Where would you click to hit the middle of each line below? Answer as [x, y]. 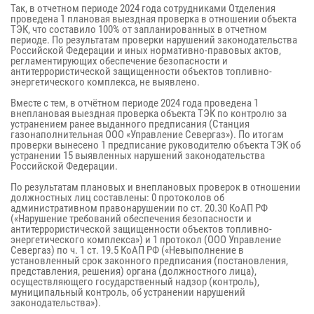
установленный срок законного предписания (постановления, [149, 261]
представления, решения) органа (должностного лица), [134, 271]
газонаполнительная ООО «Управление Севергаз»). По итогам [147, 135]
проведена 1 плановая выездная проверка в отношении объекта [153, 19]
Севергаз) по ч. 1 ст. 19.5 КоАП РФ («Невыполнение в [127, 250]
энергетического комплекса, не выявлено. [105, 82]
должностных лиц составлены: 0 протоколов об [117, 198]
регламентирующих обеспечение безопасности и [119, 61]
